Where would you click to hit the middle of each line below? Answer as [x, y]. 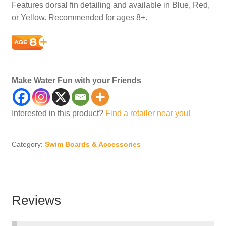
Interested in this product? [58, 113]
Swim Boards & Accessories [93, 145]
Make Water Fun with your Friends [76, 80]
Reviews [36, 201]
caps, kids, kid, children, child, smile [75, 56]
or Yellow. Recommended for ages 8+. [79, 18]
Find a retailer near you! [148, 113]
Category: [28, 145]
